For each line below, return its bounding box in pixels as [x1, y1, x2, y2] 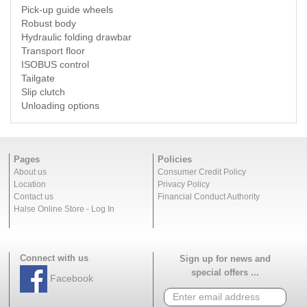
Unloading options [21, 99, 99, 111]
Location [14, 179, 46, 189]
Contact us [14, 191, 53, 201]
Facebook [50, 272, 93, 284]
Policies [158, 153, 192, 164]
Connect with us [20, 252, 88, 263]
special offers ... [191, 267, 259, 278]
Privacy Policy [158, 179, 210, 189]
